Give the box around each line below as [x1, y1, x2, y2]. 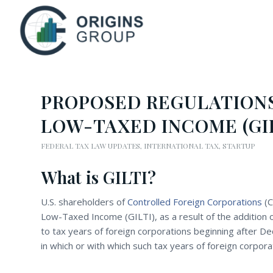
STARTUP [222, 141, 255, 151]
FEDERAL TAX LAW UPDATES [41, 141, 140, 151]
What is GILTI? [41, 166, 156, 188]
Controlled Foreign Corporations [127, 195, 262, 208]
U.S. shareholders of [41, 195, 127, 208]
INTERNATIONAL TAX [144, 141, 219, 151]
